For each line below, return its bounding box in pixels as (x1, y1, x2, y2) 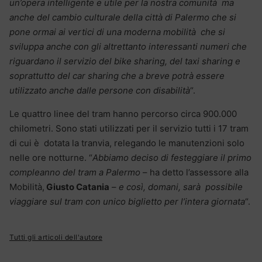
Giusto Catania (44, 181, 109, 193)
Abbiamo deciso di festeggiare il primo (92, 152, 251, 164)
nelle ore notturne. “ (9, 152, 92, 164)
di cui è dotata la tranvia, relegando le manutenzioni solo (9, 137, 244, 149)
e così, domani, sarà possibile (119, 181, 243, 193)
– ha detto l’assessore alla (140, 167, 249, 178)
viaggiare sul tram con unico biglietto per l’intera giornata (9, 196, 245, 208)
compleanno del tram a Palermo (9, 167, 140, 178)
